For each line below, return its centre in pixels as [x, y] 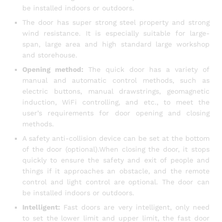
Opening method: [53, 70]
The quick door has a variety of [146, 70]
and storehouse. [50, 55]
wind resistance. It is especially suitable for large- [116, 33]
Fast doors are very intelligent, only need [135, 207]
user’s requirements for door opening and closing [116, 113]
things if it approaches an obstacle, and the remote [116, 171]
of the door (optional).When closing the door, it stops [116, 149]
